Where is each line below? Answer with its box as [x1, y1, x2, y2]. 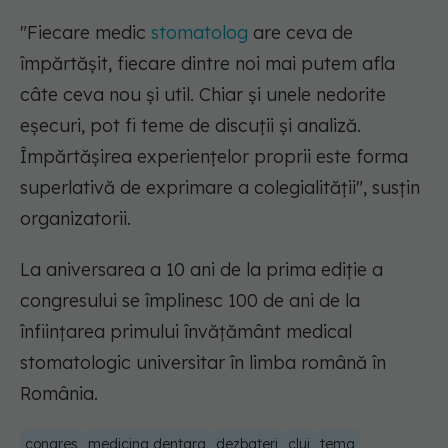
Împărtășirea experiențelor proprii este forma [20, 145, 408, 169]
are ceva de [248, 21, 353, 45]
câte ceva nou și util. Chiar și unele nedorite [20, 83, 386, 107]
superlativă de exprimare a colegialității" [20, 176, 363, 200]
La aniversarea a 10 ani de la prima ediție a [20, 258, 383, 282]
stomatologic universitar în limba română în [20, 351, 386, 375]
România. [20, 382, 98, 406]
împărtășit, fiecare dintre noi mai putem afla [20, 52, 395, 76]
